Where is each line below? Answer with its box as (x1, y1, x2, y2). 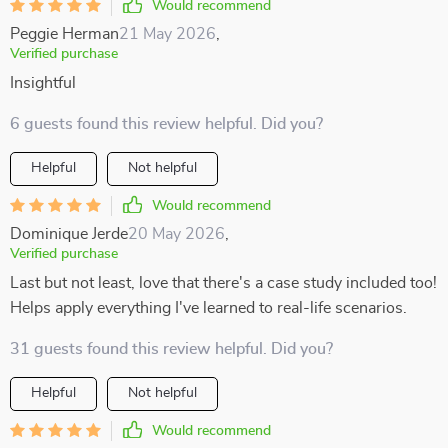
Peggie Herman (10, 26, 119, 42)
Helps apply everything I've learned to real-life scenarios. (10, 300, 407, 316)
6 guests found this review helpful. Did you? (10, 116, 323, 132)
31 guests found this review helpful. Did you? (10, 341, 333, 357)
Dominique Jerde (10, 226, 128, 242)
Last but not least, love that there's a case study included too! (10, 275, 437, 291)
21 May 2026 (119, 26, 216, 42)
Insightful (10, 75, 76, 91)
